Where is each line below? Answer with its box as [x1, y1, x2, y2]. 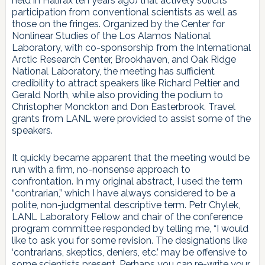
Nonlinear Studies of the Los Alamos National [11, 30, 211, 41]
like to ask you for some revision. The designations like [11, 234, 247, 246]
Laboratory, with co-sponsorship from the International [11, 41, 251, 53]
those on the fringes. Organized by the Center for [11, 18, 225, 30]
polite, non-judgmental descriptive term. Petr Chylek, [11, 199, 240, 211]
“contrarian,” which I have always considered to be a [11, 187, 235, 199]
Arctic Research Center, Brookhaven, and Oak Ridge [11, 53, 236, 65]
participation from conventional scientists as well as [11, 6, 237, 18]
